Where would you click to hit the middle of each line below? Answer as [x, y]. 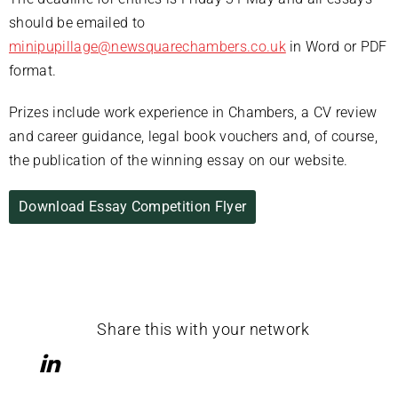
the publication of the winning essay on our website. [179, 161]
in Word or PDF [336, 47]
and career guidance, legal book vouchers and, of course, [193, 137]
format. [33, 71]
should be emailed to [77, 23]
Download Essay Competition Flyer [133, 207]
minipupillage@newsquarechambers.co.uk [147, 47]
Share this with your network [203, 329]
